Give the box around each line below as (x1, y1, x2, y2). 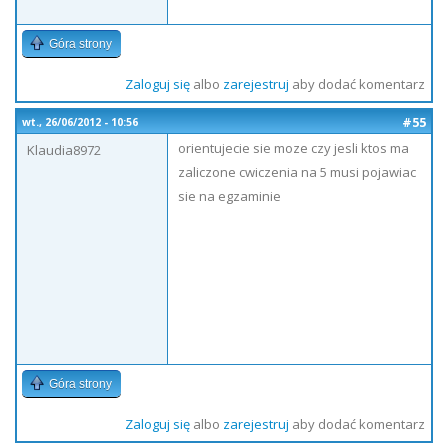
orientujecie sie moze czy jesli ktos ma (178, 139, 409, 157)
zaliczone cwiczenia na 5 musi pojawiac (178, 163, 416, 181)
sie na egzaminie (178, 187, 281, 205)
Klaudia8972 (27, 141, 101, 159)
